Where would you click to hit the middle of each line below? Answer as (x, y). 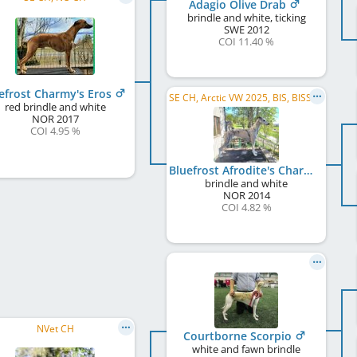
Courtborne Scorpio (239, 335)
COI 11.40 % (246, 41)
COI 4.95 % (55, 130)
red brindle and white (55, 106)
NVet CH (55, 328)
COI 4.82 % (246, 207)
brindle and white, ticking (246, 17)
